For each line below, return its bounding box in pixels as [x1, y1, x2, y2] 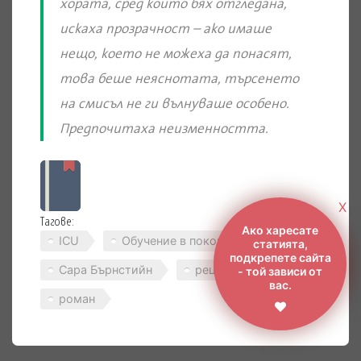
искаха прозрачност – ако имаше [60, 19, 272, 38]
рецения [195, 263, 243, 277]
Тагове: [40, 213, 75, 229]
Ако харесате [242, 222, 318, 237]
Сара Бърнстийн [59, 263, 152, 277]
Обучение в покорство [122, 234, 251, 248]
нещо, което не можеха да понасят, [60, 44, 292, 63]
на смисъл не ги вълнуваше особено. [60, 94, 289, 113]
